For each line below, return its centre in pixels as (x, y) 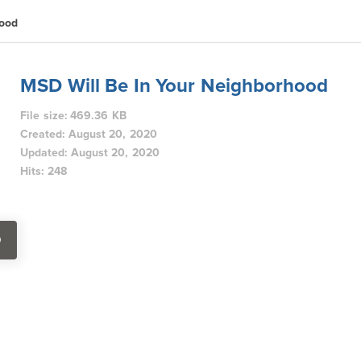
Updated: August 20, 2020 (90, 153)
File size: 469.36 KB (73, 116)
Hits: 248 (44, 172)
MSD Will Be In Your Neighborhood (174, 86)
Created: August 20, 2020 (89, 135)
